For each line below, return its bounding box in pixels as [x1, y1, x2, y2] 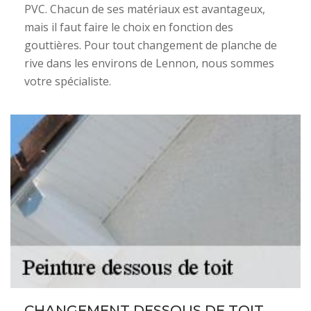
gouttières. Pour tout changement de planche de [24, 37, 277, 53]
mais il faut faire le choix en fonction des [24, 19, 233, 35]
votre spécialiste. [24, 74, 111, 89]
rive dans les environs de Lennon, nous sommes [24, 56, 274, 71]
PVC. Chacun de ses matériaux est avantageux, [24, 1, 265, 17]
